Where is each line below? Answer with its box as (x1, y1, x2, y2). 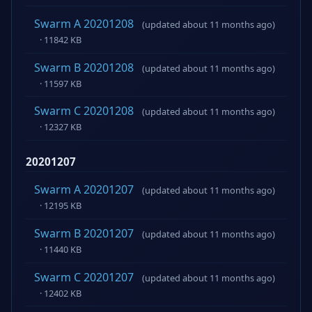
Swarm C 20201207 (34, 269, 134, 285)
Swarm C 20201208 (34, 103, 134, 119)
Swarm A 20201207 (34, 182, 134, 198)
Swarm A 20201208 (34, 16, 134, 32)
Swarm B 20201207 (34, 225, 134, 241)
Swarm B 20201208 (34, 59, 134, 75)
